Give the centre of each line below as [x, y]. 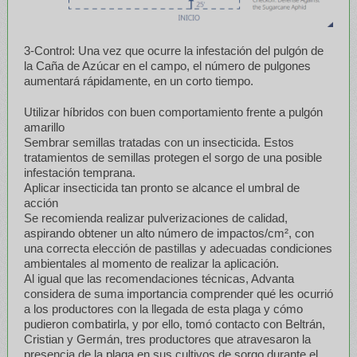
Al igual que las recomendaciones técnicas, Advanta [159, 278]
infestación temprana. [79, 172]
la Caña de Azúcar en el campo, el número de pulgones [167, 65]
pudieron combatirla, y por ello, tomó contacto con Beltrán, [174, 324]
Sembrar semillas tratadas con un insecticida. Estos [159, 142]
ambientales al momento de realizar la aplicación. [151, 263]
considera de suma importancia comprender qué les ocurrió [178, 293]
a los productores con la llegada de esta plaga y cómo [163, 308]
